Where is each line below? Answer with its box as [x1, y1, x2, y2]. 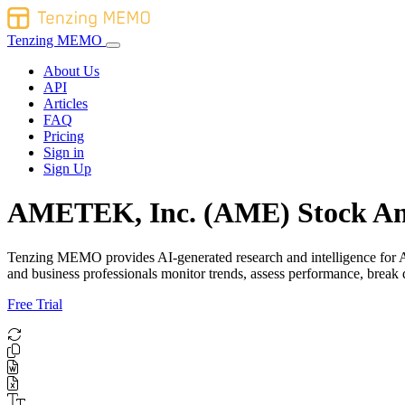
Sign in [43, 145, 84, 160]
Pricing [43, 128, 84, 144]
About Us [43, 63, 99, 79]
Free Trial [7, 296, 62, 312]
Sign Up [43, 161, 91, 176]
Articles [43, 96, 88, 111]
